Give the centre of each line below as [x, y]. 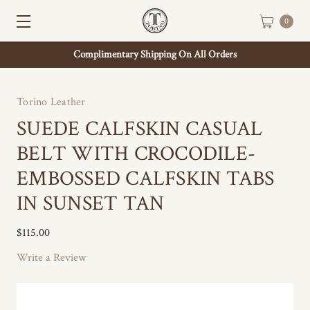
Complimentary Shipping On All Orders [155, 54]
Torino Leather [51, 102]
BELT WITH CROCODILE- [136, 154]
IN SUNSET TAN [91, 204]
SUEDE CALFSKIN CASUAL [140, 129]
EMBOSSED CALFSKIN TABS [146, 179]
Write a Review [51, 258]
